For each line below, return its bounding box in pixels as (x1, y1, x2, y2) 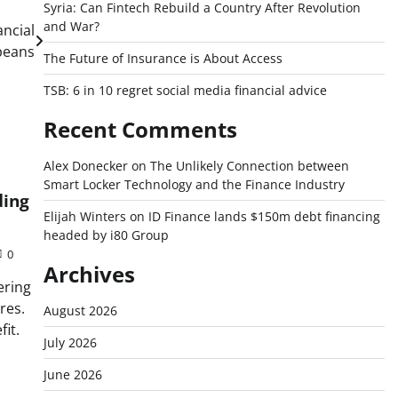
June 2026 (43, 366, 102, 383)
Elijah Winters (43, 208, 126, 225)
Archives (43, 259, 135, 289)
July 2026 (43, 334, 97, 351)
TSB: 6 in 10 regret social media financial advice (43, 82, 327, 99)
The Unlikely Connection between (149, 157, 349, 174)
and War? (43, 18, 99, 35)
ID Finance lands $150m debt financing (147, 208, 380, 225)
